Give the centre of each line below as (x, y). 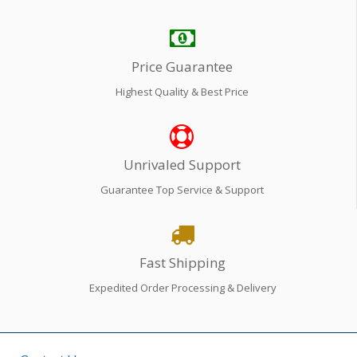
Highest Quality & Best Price (182, 91)
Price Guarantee (182, 66)
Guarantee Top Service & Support (182, 189)
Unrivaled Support (182, 164)
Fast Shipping (182, 262)
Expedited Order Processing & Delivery (182, 287)
